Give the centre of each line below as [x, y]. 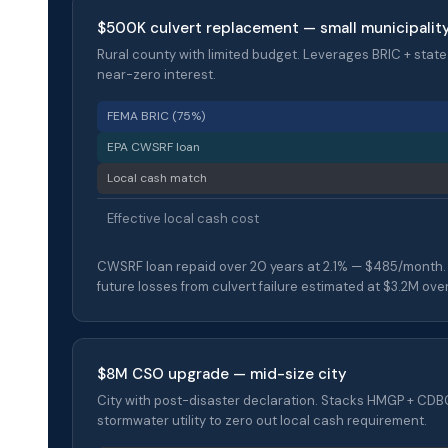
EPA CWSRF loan [153, 146]
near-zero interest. [156, 74]
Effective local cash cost [183, 218]
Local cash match [157, 177]
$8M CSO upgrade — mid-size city [222, 373]
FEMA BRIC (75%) [156, 115]
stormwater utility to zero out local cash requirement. [262, 420]
